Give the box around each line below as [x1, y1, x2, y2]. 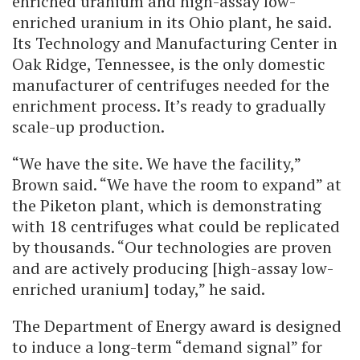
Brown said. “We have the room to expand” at [12, 174, 342, 196]
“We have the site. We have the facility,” [12, 153, 301, 175]
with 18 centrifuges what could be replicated [12, 215, 340, 238]
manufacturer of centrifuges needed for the [12, 74, 329, 96]
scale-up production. [12, 116, 165, 138]
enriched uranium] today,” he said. [12, 278, 265, 301]
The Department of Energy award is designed [12, 315, 342, 337]
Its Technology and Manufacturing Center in [12, 32, 337, 55]
